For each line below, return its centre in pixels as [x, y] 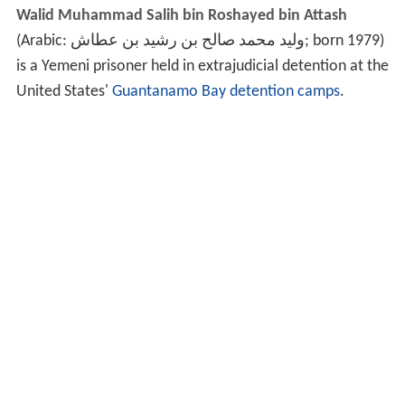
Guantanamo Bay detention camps [226, 92]
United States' [64, 92]
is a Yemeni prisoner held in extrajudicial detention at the [202, 67]
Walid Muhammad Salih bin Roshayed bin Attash [181, 16]
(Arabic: [43, 42]
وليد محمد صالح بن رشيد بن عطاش [187, 42]
